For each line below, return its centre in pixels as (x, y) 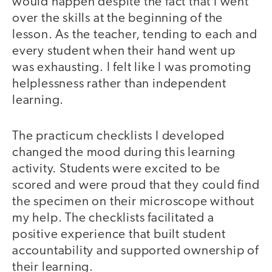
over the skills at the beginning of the (118, 19)
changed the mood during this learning (124, 152)
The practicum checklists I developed (118, 136)
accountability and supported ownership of (135, 251)
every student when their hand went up (124, 52)
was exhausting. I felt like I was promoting (132, 68)
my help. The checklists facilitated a (113, 218)
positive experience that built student (119, 234)
